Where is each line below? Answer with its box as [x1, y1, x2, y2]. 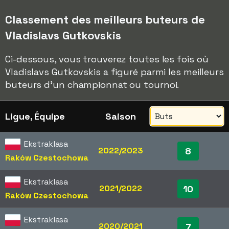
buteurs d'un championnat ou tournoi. [5, 79, 179, 90]
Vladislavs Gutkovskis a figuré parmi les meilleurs [5, 66, 224, 78]
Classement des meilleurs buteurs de [5, 12, 205, 27]
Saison [105, 110, 136, 122]
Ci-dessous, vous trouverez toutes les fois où [5, 53, 209, 65]
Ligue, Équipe [5, 110, 65, 122]
